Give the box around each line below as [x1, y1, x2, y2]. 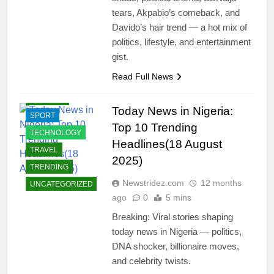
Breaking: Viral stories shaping [111, 212, 233, 223]
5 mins [165, 193, 191, 203]
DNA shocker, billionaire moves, [111, 241, 239, 252]
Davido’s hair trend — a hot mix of [111, 22, 247, 33]
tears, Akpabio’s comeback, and [111, 7, 240, 18]
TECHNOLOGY [30, 128, 81, 137]
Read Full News [111, 72, 173, 82]
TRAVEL [30, 145, 58, 154]
